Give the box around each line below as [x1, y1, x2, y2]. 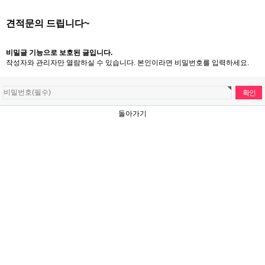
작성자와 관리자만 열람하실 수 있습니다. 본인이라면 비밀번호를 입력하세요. [6, 59, 249, 67]
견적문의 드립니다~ [6, 18, 89, 28]
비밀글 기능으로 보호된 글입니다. [6, 49, 112, 57]
